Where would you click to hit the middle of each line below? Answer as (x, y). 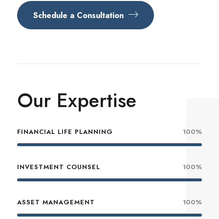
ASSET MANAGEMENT (56, 202)
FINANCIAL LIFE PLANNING (65, 132)
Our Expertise (77, 100)
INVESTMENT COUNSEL (59, 167)
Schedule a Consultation (78, 15)
